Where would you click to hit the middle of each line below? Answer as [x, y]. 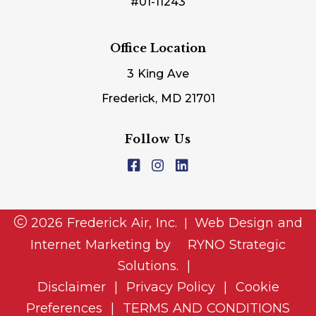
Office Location [158, 48]
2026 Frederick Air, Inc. [102, 223]
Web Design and [248, 223]
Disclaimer [71, 287]
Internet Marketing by [105, 244]
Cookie [257, 287]
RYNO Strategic [235, 244]
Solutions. [148, 266]
